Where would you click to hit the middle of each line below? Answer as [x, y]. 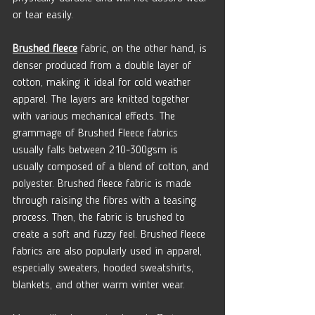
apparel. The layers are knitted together [103, 99]
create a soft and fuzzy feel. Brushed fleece [111, 234]
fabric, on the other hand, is [144, 49]
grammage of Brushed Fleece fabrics [97, 133]
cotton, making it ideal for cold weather [103, 83]
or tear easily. [45, 15]
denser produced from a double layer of [104, 66]
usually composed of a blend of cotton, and [112, 167]
